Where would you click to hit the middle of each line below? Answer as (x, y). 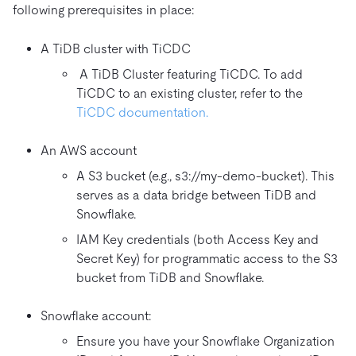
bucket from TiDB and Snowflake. (170, 277)
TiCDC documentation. (142, 112)
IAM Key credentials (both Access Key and (197, 239)
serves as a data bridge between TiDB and (196, 195)
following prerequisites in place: (103, 10)
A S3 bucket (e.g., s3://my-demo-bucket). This (205, 176)
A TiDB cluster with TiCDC (116, 48)
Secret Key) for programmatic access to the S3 (207, 258)
